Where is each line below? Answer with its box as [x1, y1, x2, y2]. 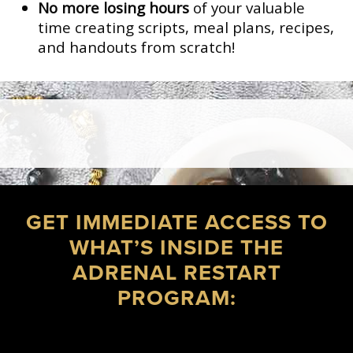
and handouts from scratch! [38, 36, 236, 57]
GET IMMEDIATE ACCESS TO [25, 209, 328, 236]
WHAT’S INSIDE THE [69, 234, 284, 261]
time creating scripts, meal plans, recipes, [38, 17, 335, 37]
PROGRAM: [117, 284, 236, 311]
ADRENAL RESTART [72, 259, 281, 286]
